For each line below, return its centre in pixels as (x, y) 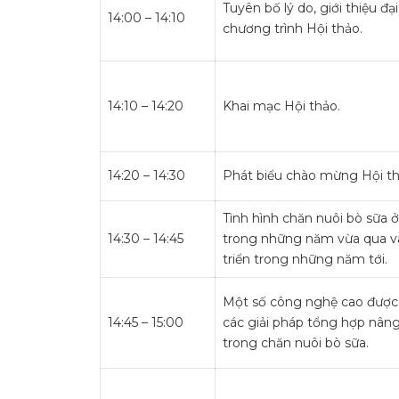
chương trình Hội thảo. (293, 28)
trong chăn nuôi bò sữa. (296, 343)
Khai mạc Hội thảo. (281, 106)
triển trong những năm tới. (305, 259)
